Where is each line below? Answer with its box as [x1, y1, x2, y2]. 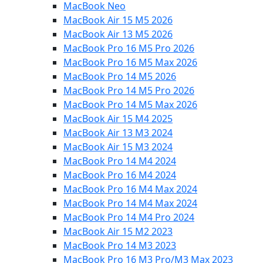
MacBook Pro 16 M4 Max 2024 [63, 182, 197, 195]
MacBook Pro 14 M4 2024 [63, 154, 176, 167]
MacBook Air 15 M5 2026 [63, 13, 173, 26]
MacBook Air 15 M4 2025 [63, 112, 173, 125]
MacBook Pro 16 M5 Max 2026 [63, 55, 197, 69]
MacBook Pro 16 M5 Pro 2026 [63, 41, 194, 55]
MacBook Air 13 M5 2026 [63, 27, 173, 41]
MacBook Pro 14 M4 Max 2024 [63, 196, 197, 210]
